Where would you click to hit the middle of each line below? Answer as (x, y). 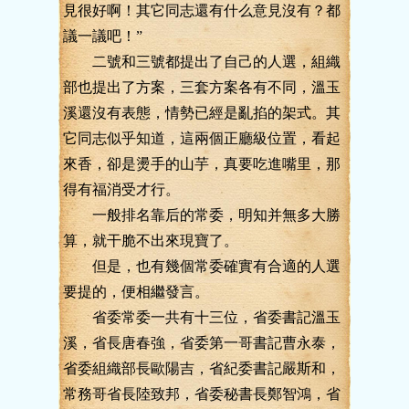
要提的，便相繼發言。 (136, 292)
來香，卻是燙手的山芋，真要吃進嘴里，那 (202, 164)
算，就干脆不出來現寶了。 (151, 241)
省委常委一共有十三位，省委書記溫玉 (202, 317)
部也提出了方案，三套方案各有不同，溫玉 (202, 87)
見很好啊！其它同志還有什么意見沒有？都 (202, 10)
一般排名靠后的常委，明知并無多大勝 (202, 215)
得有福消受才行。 (121, 189)
